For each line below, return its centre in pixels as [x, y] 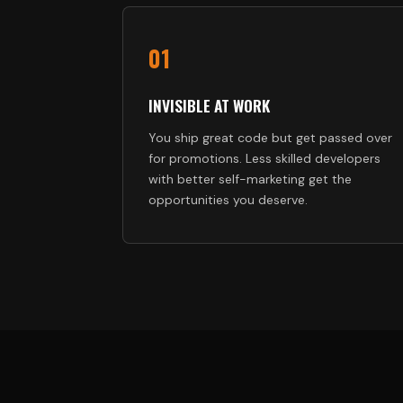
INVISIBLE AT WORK [209, 105]
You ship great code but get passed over [270, 138]
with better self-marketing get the [250, 179]
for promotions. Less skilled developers [264, 158]
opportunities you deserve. [228, 200]
